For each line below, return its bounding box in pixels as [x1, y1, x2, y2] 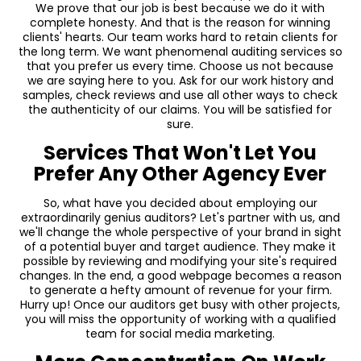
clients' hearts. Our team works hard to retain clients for [23, 29, 338, 46]
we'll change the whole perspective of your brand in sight [19, 224, 342, 241]
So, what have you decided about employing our [43, 195, 317, 212]
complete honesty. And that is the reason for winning [30, 15, 331, 31]
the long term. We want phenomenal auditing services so [18, 44, 342, 60]
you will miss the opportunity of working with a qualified [24, 311, 336, 328]
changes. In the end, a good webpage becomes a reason [19, 268, 342, 284]
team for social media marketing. [85, 326, 276, 342]
